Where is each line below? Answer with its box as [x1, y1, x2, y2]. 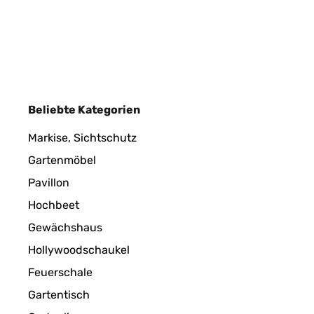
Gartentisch [28, 288, 90, 301]
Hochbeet [28, 198, 79, 212]
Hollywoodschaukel [28, 243, 130, 257]
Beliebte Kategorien [28, 103, 140, 116]
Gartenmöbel [28, 153, 96, 167]
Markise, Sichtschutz [28, 131, 137, 144]
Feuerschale [28, 266, 93, 279]
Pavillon [28, 176, 69, 189]
